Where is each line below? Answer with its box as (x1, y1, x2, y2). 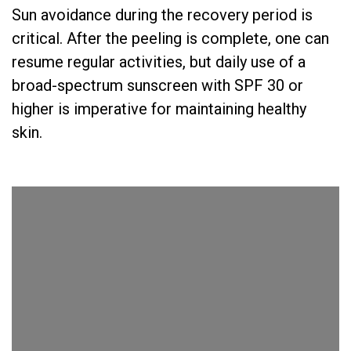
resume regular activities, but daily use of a (12, 52, 306, 71)
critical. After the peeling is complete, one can (12, 29, 329, 48)
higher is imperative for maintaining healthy (12, 100, 306, 118)
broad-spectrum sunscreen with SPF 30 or (12, 76, 303, 95)
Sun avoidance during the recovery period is (12, 5, 313, 24)
